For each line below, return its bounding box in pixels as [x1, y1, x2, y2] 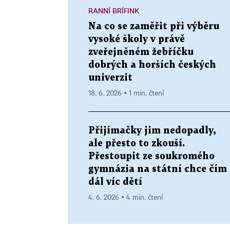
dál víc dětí [88, 178, 142, 187]
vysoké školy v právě [88, 35, 185, 44]
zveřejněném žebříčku [88, 48, 194, 57]
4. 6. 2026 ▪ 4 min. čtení [88, 194, 163, 202]
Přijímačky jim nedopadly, [88, 126, 216, 136]
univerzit [88, 73, 132, 83]
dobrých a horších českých [88, 61, 216, 70]
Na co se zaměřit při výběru [88, 22, 219, 31]
